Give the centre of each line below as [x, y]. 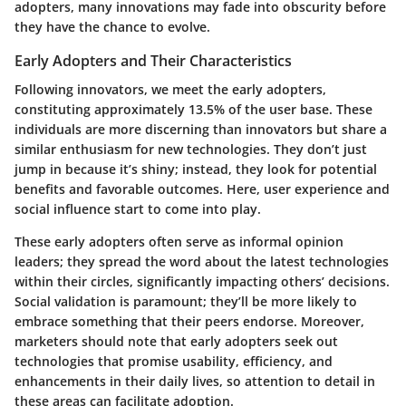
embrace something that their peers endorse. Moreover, [189, 322]
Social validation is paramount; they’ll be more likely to [186, 302]
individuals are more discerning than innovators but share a [201, 130]
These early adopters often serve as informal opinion [179, 242]
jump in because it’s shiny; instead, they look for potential [196, 169]
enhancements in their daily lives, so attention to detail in [195, 382]
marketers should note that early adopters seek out [176, 342]
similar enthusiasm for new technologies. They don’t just [191, 150]
